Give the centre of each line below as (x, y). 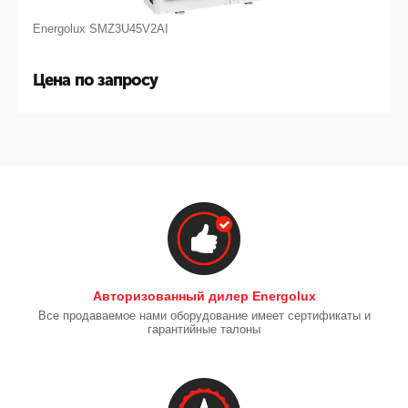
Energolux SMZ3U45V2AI (101, 29)
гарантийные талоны (204, 329)
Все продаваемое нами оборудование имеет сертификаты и (204, 316)
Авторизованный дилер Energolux (204, 296)
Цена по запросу (96, 80)
